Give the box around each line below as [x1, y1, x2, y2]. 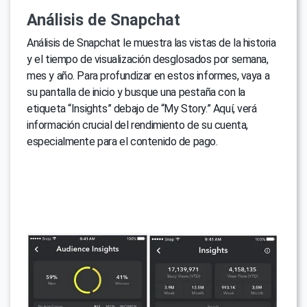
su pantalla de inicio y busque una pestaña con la [27, 86, 245, 99]
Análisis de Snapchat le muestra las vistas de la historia [27, 36, 276, 50]
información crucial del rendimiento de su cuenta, [27, 119, 248, 132]
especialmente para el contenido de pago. [27, 135, 218, 149]
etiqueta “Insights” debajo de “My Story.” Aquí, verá [27, 102, 257, 116]
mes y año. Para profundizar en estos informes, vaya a [27, 69, 270, 83]
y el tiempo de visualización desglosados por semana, [27, 53, 269, 66]
